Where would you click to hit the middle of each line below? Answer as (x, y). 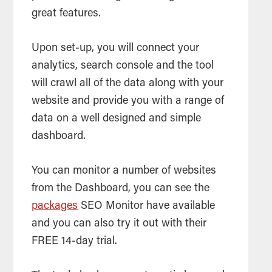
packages (55, 207)
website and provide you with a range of (128, 102)
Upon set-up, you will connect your (116, 49)
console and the (155, 66)
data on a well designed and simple (117, 119)
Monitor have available (159, 207)
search (97, 66)
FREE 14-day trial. (75, 242)
